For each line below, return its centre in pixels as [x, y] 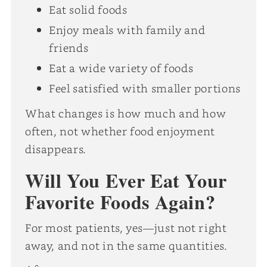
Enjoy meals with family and [127, 30]
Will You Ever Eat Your [126, 180]
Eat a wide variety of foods [121, 68]
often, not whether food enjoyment [120, 131]
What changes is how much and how [125, 113]
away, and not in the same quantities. [126, 245]
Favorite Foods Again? [120, 202]
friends [69, 47]
